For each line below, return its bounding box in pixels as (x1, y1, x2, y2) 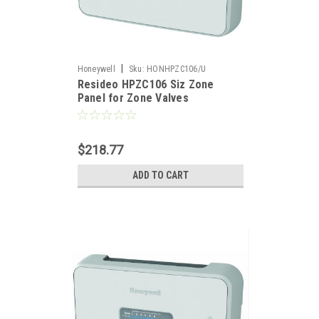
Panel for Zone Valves (77, 91, 189, 105)
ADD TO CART (132, 169, 189, 181)
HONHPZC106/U (147, 64, 206, 74)
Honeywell (77, 64, 115, 74)
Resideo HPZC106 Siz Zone (77, 78, 214, 91)
